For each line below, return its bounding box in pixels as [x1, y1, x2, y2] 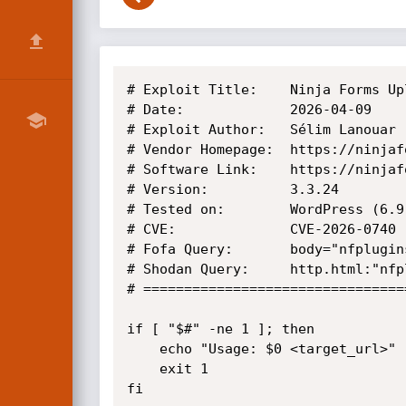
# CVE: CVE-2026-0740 [126, 221, 396, 237]
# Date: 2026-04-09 [126, 101, 372, 118]
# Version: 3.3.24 [126, 181, 339, 198]
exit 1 [126, 361, 159, 377]
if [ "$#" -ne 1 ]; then [126, 321, 314, 337]
